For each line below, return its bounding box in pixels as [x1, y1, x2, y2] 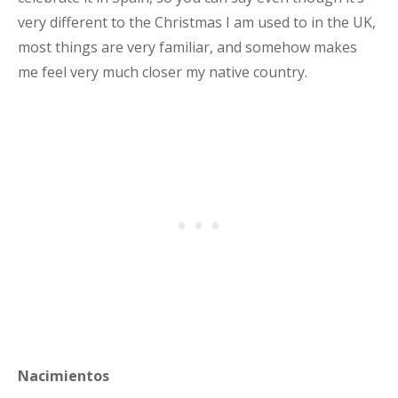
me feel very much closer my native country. [18, 62, 307, 82]
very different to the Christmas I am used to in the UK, [18, 12, 376, 32]
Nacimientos [18, 366, 109, 386]
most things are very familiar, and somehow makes [18, 37, 357, 57]
